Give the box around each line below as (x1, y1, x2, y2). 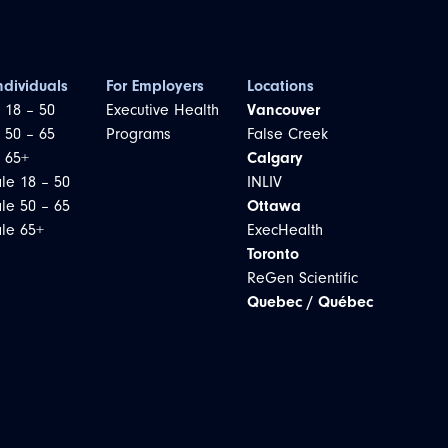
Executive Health (105, 101, 219, 119)
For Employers (105, 77, 204, 95)
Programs (105, 125, 171, 143)
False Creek (246, 125, 328, 143)
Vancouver (246, 101, 320, 119)
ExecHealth (246, 221, 323, 239)
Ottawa (246, 197, 301, 215)
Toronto (246, 245, 299, 263)
